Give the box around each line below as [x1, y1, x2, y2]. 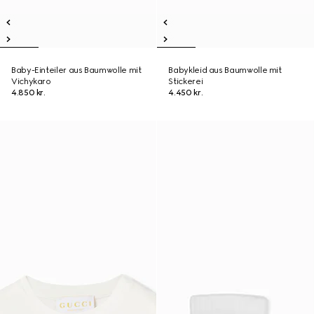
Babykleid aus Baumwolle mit [168, 65, 282, 75]
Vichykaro [11, 76, 51, 86]
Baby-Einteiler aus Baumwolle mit [11, 65, 142, 75]
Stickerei [168, 76, 203, 86]
